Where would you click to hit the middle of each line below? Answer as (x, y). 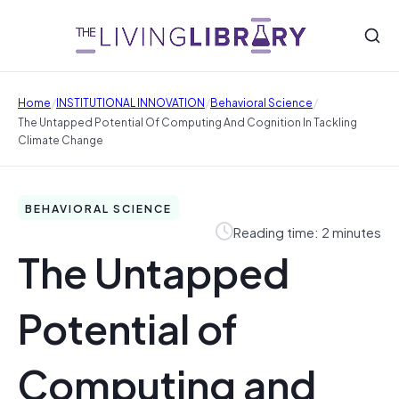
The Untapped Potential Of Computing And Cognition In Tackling (187, 121)
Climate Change (61, 139)
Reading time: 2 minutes (307, 231)
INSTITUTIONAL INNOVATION (130, 101)
